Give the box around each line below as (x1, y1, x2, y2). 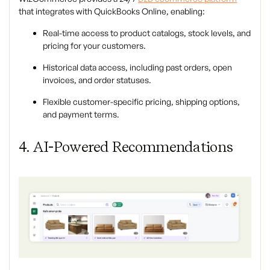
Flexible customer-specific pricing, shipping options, (43, 96, 240, 107)
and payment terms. (43, 109, 119, 120)
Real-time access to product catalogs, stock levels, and (43, 28, 251, 39)
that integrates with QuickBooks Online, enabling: (19, 6, 205, 17)
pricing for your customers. (43, 40, 146, 51)
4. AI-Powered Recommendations (19, 138, 233, 156)
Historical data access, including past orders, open (43, 62, 232, 73)
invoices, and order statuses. (43, 75, 151, 86)
